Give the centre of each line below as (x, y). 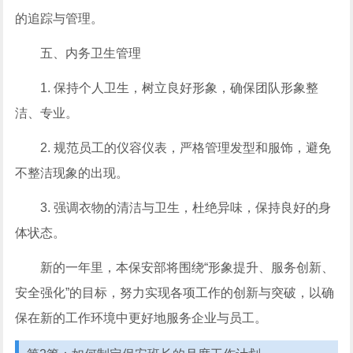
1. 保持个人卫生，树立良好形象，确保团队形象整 (180, 88)
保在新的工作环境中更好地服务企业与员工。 (141, 318)
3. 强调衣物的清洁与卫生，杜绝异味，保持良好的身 (186, 208)
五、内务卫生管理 (91, 53)
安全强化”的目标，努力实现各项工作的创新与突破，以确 (175, 293)
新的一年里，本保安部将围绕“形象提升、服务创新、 (188, 268)
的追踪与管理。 (59, 19)
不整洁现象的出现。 (72, 173)
